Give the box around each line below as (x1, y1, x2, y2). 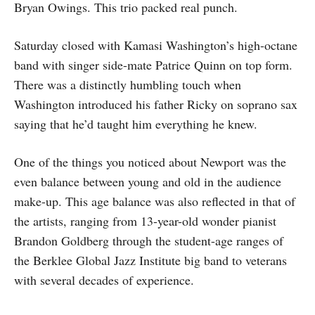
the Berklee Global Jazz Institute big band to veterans (14, 252, 287, 269)
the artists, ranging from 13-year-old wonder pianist (14, 212, 276, 229)
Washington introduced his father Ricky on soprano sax (14, 96, 297, 112)
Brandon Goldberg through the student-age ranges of (14, 232, 283, 249)
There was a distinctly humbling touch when (14, 76, 241, 93)
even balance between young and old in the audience (14, 173, 281, 190)
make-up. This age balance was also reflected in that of (14, 193, 295, 210)
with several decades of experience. (14, 271, 194, 288)
